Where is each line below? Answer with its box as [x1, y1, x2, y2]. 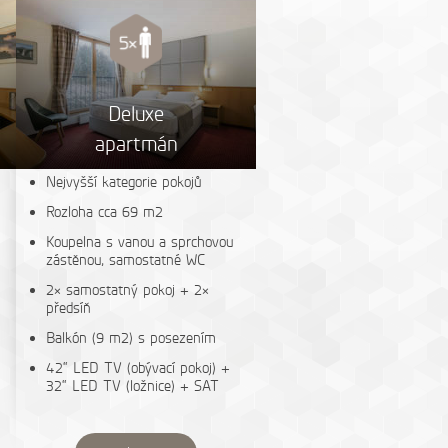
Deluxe [108, 101, 164, 126]
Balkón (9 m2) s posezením [46, 329, 216, 347]
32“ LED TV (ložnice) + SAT [46, 377, 219, 395]
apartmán [94, 131, 178, 156]
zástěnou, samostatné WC [46, 251, 205, 269]
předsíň [46, 299, 91, 317]
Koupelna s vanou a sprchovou [46, 233, 233, 251]
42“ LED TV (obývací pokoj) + [46, 359, 230, 377]
